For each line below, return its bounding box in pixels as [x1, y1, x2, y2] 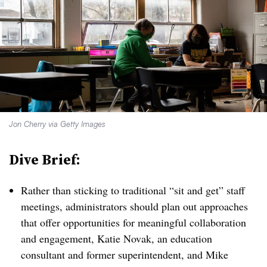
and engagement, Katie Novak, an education [21, 231, 212, 246]
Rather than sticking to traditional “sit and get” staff [21, 183, 245, 197]
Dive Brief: [9, 150, 80, 169]
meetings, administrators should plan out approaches [21, 199, 248, 213]
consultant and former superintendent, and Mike [21, 247, 228, 262]
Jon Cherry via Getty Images [9, 119, 105, 129]
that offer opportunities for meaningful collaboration [21, 215, 246, 229]
